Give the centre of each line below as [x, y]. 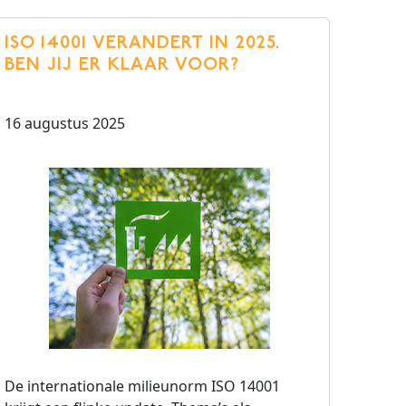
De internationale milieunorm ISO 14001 [142, 386]
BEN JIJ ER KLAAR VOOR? [122, 65]
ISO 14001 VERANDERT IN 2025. [143, 43]
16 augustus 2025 [65, 123]
